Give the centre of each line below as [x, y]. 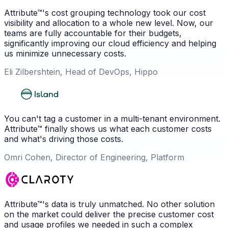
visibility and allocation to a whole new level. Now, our [109, 23]
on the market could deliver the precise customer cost [109, 215]
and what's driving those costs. [64, 139]
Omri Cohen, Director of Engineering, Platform [94, 158]
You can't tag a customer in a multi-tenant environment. [112, 119]
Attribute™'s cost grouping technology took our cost [105, 13]
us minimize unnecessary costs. [65, 54]
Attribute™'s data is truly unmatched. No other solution [109, 204]
